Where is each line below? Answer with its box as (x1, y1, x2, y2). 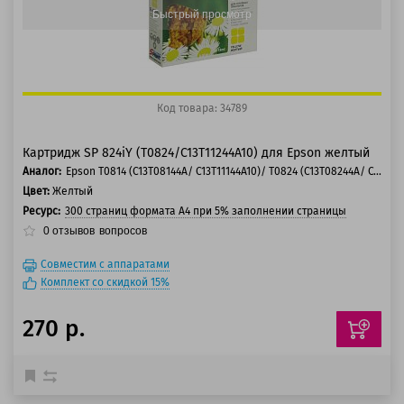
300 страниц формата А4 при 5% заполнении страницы (65, 205, 346, 217)
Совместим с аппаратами (41, 258, 170, 271)
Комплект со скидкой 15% (41, 276, 170, 289)
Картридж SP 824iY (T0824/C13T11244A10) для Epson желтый (23, 145, 370, 161)
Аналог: (23, 165, 61, 178)
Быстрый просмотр (152, 7, 252, 21)
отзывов (50, 225, 95, 238)
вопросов (99, 225, 147, 238)
